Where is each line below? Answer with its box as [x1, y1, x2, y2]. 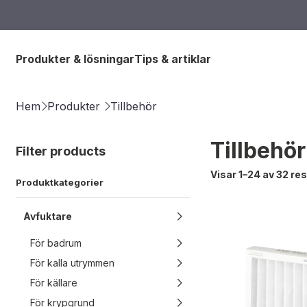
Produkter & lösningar [16, 52, 134, 66]
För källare [30, 277, 77, 288]
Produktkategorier [16, 177, 103, 188]
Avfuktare [23, 210, 72, 222]
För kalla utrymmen [30, 257, 114, 269]
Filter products [16, 144, 106, 158]
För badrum [30, 237, 82, 249]
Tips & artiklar [134, 52, 211, 66]
